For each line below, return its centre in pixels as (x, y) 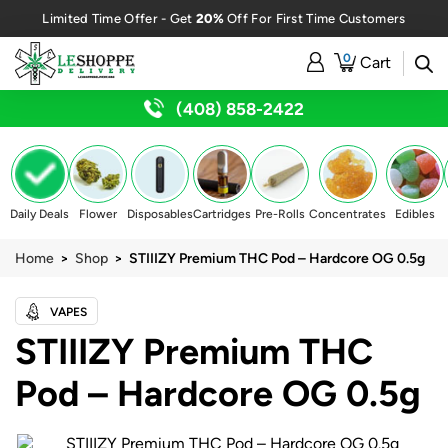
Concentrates (347, 214)
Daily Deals (39, 214)
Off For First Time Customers (314, 18)
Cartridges (222, 214)
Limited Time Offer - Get (119, 18)
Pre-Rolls (280, 214)
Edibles (415, 214)
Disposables (160, 214)
